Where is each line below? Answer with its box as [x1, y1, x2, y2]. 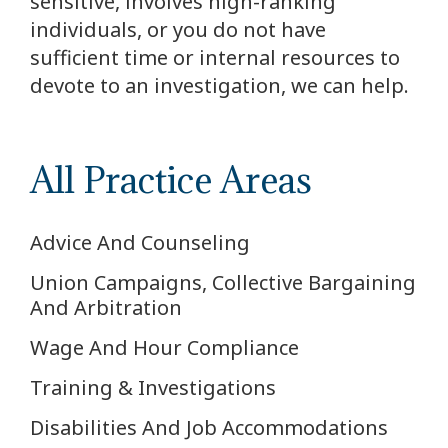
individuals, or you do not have [30, 16, 326, 43]
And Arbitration [30, 294, 182, 321]
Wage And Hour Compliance [30, 334, 299, 361]
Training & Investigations [30, 374, 276, 401]
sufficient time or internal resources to [30, 44, 400, 71]
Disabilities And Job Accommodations [30, 414, 388, 441]
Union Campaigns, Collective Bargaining [30, 269, 416, 296]
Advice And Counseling [30, 229, 250, 256]
